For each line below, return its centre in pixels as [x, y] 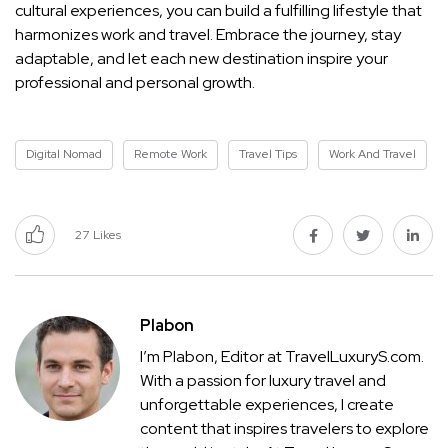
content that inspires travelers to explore [284, 429]
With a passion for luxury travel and [263, 381]
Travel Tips [268, 154]
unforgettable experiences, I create [267, 405]
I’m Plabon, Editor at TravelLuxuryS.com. [282, 357]
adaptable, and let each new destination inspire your [201, 59]
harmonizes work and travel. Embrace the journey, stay [208, 35]
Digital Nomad [64, 154]
